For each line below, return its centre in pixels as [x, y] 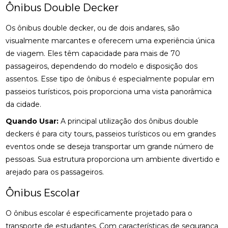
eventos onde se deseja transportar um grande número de [110, 147]
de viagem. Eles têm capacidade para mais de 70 [93, 53]
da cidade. [24, 104]
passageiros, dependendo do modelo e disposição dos [102, 66]
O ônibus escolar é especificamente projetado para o [99, 213]
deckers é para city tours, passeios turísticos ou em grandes [111, 134]
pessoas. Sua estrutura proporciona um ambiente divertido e [113, 159]
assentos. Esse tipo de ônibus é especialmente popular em [110, 79]
